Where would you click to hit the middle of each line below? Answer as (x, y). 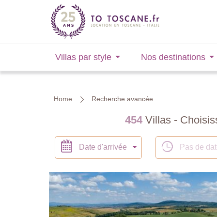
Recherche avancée (122, 99)
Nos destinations (173, 57)
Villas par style (83, 57)
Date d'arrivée (103, 147)
